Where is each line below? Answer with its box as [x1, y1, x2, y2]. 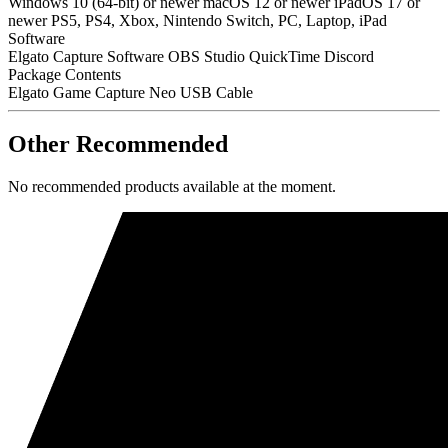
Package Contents [8, 65, 121, 83]
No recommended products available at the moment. [8, 178, 336, 196]
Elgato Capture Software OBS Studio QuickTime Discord [8, 47, 374, 65]
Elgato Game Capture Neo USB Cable [8, 83, 253, 101]
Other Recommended [8, 131, 228, 158]
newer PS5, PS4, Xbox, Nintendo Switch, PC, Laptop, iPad [8, 11, 387, 29]
